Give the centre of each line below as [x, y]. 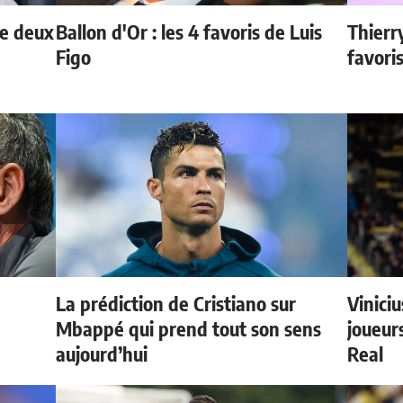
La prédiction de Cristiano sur [176, 304]
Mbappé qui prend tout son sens [189, 329]
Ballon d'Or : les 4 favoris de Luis [189, 32]
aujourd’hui [102, 354]
